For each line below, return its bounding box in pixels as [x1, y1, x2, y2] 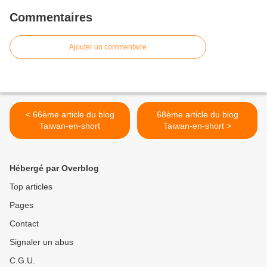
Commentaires [10, 11, 92, 24]
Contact [10, 219, 39, 229]
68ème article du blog [156, 110, 238, 120]
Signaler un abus [10, 237, 73, 247]
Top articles [10, 182, 52, 192]
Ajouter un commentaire [69, 43, 147, 52]
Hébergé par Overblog [10, 163, 99, 173]
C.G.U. [10, 256, 35, 266]
